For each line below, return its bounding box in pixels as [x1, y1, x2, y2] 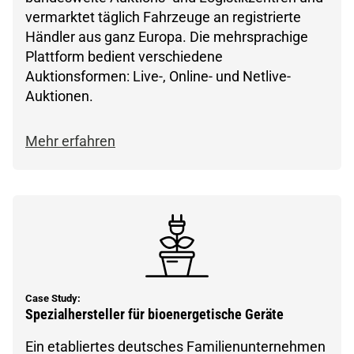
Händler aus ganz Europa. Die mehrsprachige [25, 28, 308, 45]
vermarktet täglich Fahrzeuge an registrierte [25, 8, 301, 25]
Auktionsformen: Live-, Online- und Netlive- [25, 67, 291, 85]
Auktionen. [25, 87, 93, 104]
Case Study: [25, 292, 81, 304]
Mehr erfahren [25, 132, 115, 149]
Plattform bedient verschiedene [25, 47, 223, 65]
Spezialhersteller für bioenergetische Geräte [25, 306, 284, 322]
